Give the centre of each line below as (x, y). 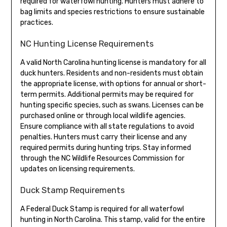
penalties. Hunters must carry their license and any (103, 137)
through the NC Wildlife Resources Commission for (102, 159)
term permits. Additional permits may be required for (107, 95)
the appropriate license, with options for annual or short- (113, 84)
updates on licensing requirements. (77, 169)
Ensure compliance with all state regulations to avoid (107, 127)
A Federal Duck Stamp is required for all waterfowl (102, 209)
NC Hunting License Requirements (87, 44)
